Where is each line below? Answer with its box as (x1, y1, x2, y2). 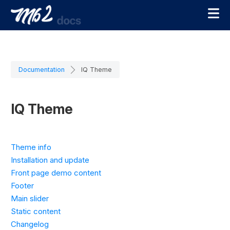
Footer (11, 181, 34, 190)
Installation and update (11, 155, 89, 165)
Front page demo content (11, 168, 101, 178)
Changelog (11, 219, 49, 229)
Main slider (11, 194, 49, 203)
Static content (11, 206, 61, 216)
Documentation (18, 66, 65, 73)
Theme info (11, 142, 51, 152)
